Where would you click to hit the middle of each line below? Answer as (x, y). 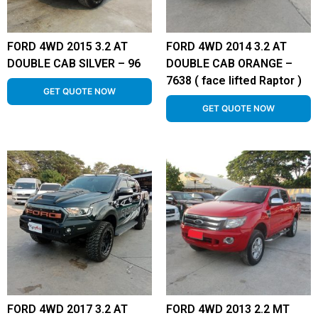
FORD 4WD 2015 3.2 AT (67, 46)
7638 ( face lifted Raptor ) (234, 81)
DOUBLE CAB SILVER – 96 (74, 64)
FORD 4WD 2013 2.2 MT (228, 309)
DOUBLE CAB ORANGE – (229, 64)
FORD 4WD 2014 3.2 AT (226, 46)
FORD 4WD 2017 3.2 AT (67, 309)
